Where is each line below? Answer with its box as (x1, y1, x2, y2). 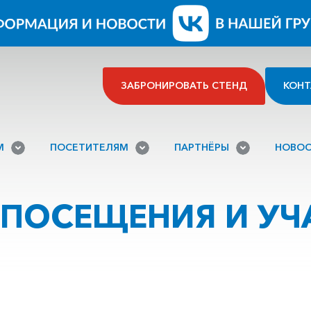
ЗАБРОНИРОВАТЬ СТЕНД (121, 79, 247, 92)
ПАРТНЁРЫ (174, 141, 229, 154)
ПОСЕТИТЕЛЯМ (50, 141, 128, 154)
